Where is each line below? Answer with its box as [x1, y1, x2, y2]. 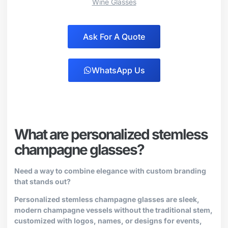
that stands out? [14, 177, 71, 186]
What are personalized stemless [14, 125, 208, 143]
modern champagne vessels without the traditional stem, [14, 205, 213, 214]
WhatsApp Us [91, 65, 145, 75]
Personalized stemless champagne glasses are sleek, [14, 194, 199, 204]
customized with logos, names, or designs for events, [14, 216, 202, 225]
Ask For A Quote [83, 31, 145, 42]
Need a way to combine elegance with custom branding [14, 166, 206, 175]
